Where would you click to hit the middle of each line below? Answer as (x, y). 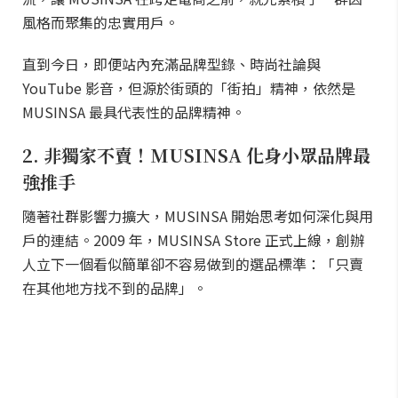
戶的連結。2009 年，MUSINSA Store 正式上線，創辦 (193, 240)
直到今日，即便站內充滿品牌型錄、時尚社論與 (171, 64)
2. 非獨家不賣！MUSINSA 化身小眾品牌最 (196, 155)
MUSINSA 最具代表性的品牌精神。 (134, 112)
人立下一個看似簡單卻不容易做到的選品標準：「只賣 (193, 264)
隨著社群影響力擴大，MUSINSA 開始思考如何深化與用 (198, 216)
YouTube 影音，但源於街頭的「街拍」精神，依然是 (189, 88)
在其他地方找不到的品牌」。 (115, 288)
